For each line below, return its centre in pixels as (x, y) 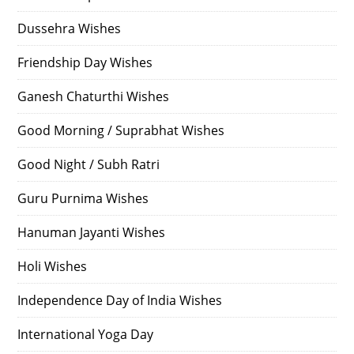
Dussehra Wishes (70, 28)
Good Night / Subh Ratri (89, 164)
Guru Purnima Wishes (83, 198)
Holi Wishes (53, 266)
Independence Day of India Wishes (120, 300)
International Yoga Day (86, 334)
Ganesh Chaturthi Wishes (94, 96)
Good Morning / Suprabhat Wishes (121, 130)
